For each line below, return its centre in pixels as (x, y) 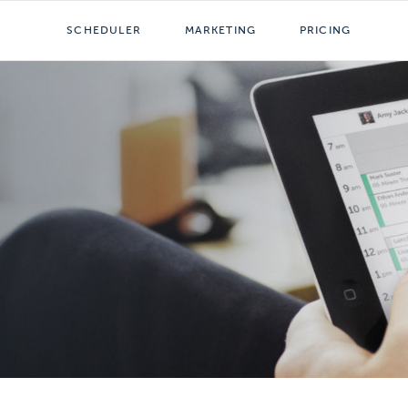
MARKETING (220, 30)
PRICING (325, 30)
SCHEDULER (104, 30)
